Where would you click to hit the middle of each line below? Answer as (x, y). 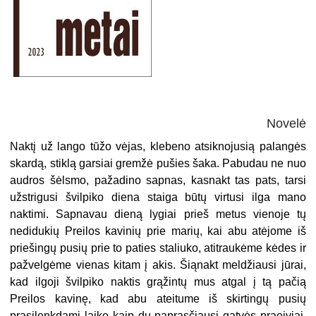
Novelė (286, 123)
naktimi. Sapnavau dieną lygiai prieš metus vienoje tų (158, 214)
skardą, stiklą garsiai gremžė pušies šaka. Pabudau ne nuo (158, 163)
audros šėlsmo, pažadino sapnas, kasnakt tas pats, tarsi (158, 180)
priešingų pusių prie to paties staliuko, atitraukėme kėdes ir (158, 248)
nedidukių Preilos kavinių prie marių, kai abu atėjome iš (158, 231)
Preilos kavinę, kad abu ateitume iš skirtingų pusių (158, 298)
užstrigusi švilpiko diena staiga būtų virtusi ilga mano (158, 197)
